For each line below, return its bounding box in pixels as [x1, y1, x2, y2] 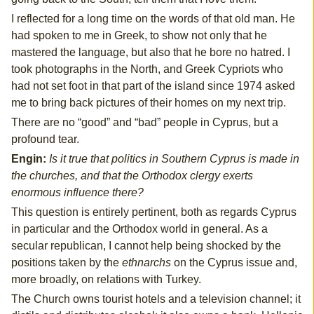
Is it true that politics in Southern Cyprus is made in [48, 153, 299, 165]
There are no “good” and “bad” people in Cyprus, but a [11, 116, 278, 129]
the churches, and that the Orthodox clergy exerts [11, 170, 253, 182]
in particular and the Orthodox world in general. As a [11, 223, 268, 235]
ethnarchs [121, 257, 171, 269]
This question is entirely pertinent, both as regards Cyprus [11, 206, 296, 219]
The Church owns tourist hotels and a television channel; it [11, 293, 301, 306]
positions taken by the [11, 257, 122, 269]
